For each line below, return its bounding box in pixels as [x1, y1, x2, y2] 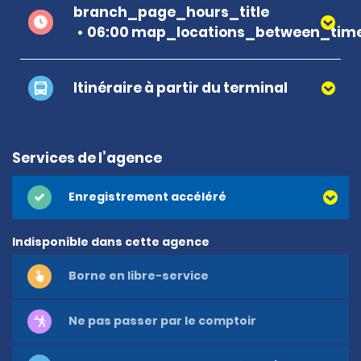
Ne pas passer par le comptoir [68, 313, 256, 330]
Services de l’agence [12, 147, 162, 168]
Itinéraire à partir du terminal [73, 77, 288, 98]
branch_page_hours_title [73, 2, 269, 22]
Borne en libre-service [68, 268, 209, 284]
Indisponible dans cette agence [12, 233, 210, 250]
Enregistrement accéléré [68, 189, 226, 205]
